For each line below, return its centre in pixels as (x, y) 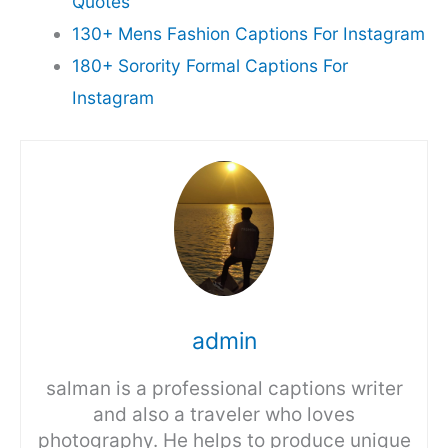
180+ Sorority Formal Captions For (209, 66)
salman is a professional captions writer (224, 388)
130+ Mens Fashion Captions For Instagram (248, 34)
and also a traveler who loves (224, 414)
